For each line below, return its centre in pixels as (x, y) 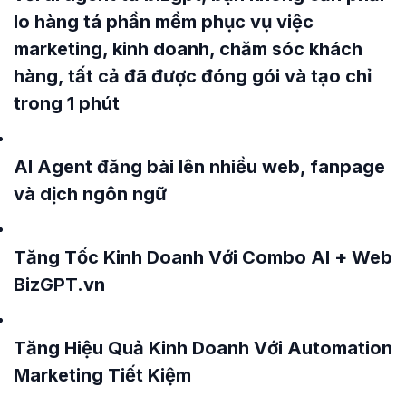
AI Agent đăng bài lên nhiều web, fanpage (199, 167)
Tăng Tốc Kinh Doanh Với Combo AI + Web (203, 258)
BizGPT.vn (59, 285)
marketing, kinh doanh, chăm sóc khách (188, 49)
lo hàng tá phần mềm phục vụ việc (164, 22)
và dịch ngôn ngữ (90, 194)
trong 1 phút (67, 104)
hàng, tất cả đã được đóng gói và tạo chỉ (193, 77)
